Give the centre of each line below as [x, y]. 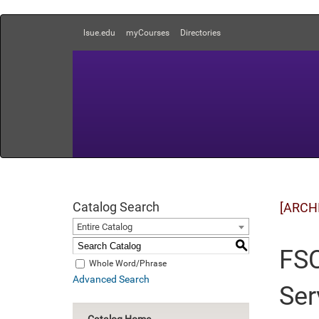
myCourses [148, 33]
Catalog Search [116, 207]
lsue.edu [99, 33]
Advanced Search [111, 279]
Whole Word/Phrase [128, 263]
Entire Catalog [105, 227]
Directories [200, 33]
